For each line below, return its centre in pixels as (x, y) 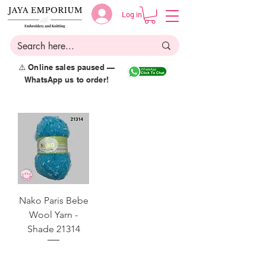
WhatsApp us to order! (66, 80)
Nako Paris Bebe (53, 201)
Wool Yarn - (53, 215)
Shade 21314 (53, 229)
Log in (132, 14)
